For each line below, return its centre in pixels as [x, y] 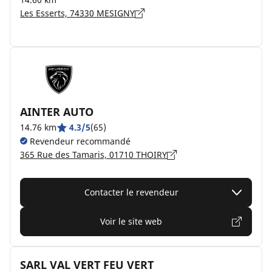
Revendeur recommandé [79, 141]
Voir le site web [131, 221]
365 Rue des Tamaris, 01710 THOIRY [93, 155]
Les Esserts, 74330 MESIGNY [77, 13]
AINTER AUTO [57, 112]
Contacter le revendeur [131, 192]
